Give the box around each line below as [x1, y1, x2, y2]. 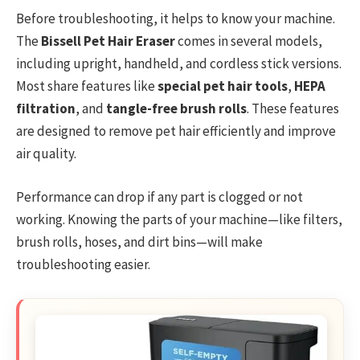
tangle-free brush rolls [106, 99, 247, 117]
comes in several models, [175, 31, 322, 50]
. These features [247, 99, 339, 117]
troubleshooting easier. [16, 255, 150, 273]
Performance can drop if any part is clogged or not [16, 187, 303, 206]
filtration [16, 99, 76, 117]
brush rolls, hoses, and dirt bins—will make [16, 232, 263, 251]
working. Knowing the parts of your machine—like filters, [16, 210, 342, 228]
